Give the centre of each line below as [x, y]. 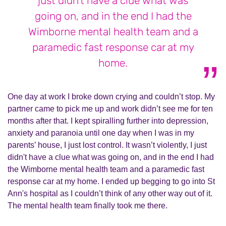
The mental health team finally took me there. [88, 206]
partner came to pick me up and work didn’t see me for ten [110, 109]
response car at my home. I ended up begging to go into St [111, 181]
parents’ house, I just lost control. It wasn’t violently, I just [107, 145]
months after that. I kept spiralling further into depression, [108, 121]
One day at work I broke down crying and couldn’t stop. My [111, 97]
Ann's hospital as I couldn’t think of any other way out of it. [110, 193]
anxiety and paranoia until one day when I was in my [101, 133]
